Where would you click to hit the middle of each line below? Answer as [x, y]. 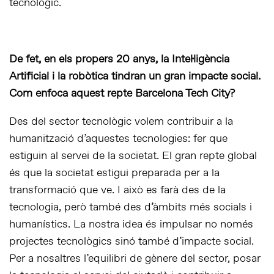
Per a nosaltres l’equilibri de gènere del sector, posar [135, 259]
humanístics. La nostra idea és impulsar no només [131, 225]
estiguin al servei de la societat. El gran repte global [133, 156]
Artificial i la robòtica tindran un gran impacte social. [135, 77]
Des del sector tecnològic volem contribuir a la [121, 122]
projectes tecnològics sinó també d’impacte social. [131, 242]
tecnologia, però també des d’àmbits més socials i [131, 208]
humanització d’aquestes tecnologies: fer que [118, 139]
